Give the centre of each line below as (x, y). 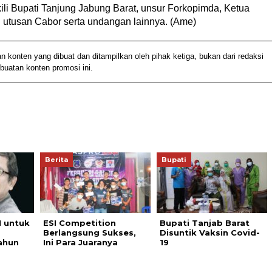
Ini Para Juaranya (80, 242)
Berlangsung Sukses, (89, 232)
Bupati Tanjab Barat (204, 223)
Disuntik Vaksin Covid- (209, 232)
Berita (56, 159)
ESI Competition (79, 223)
